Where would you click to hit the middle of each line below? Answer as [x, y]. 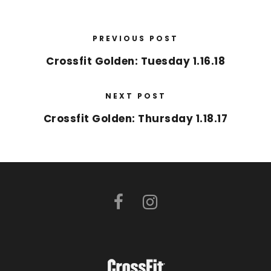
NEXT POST [135, 96]
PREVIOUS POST [135, 39]
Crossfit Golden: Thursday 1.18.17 [135, 119]
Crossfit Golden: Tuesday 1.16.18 [135, 61]
